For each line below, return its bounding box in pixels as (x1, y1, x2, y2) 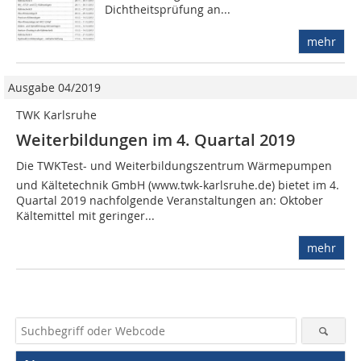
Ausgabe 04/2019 (8, 80, 101, 96)
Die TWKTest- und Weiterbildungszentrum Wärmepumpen (16, 158, 332, 174)
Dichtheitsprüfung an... (105, 2, 231, 18)
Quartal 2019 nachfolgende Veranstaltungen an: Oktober (16, 193, 323, 209)
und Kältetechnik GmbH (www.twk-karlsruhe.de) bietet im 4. (16, 177, 339, 193)
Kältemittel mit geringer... (16, 208, 155, 224)
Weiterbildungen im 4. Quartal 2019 (16, 129, 295, 151)
